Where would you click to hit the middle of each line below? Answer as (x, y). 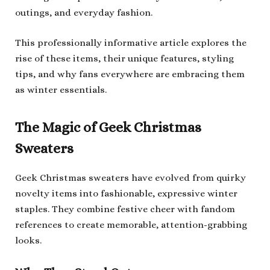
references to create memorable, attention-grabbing (131, 224)
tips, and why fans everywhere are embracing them (130, 74)
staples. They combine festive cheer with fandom (125, 209)
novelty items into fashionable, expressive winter (126, 193)
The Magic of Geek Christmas (108, 128)
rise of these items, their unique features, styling (124, 59)
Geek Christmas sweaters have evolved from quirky (130, 177)
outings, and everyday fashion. (84, 13)
